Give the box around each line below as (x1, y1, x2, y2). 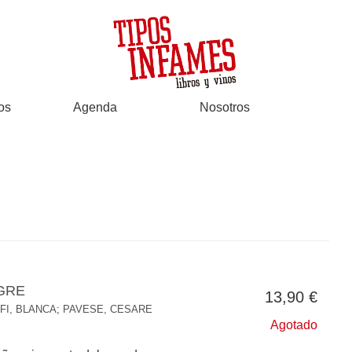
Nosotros (199, 101, 250, 114)
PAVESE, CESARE (63, 303, 152, 315)
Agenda (73, 101, 118, 114)
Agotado (270, 318, 317, 332)
